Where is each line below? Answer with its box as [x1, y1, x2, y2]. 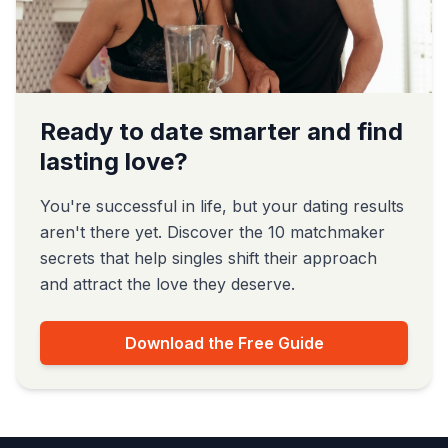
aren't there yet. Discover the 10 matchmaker [40, 222, 385, 242]
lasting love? [40, 147, 188, 176]
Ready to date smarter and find [40, 117, 403, 146]
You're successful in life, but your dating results [40, 196, 404, 216]
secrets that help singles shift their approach [40, 248, 377, 268]
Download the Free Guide [124, 333, 324, 353]
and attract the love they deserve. [40, 274, 295, 294]
